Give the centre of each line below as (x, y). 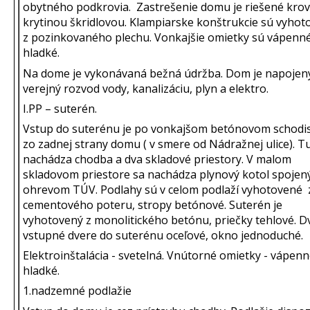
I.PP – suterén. (60, 108)
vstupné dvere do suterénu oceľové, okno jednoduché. (163, 235)
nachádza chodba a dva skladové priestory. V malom (157, 159)
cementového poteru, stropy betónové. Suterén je (153, 204)
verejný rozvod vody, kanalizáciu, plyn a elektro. (146, 88)
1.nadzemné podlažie (77, 291)
